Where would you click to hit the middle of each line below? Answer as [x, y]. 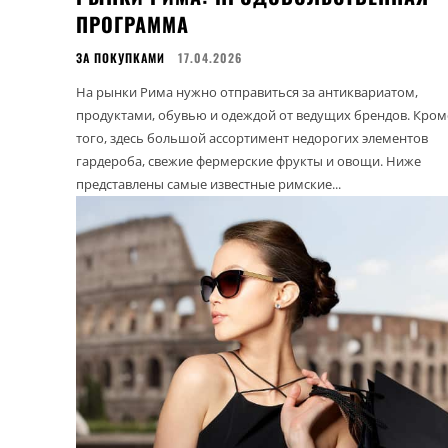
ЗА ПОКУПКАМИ [120, 57]
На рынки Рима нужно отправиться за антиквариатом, [247, 91]
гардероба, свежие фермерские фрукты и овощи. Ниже [248, 160]
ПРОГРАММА [132, 23]
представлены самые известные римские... [208, 183]
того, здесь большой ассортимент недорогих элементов [252, 137]
